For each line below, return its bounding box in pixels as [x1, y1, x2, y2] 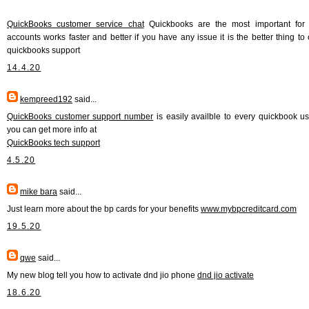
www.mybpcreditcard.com [201, 203, 297, 214]
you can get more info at [7, 124, 97, 134]
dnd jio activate [197, 270, 254, 280]
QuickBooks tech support [7, 137, 100, 148]
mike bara [20, 186, 57, 197]
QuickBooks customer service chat [7, 19, 144, 29]
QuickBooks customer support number [7, 111, 154, 121]
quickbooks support [7, 45, 80, 55]
